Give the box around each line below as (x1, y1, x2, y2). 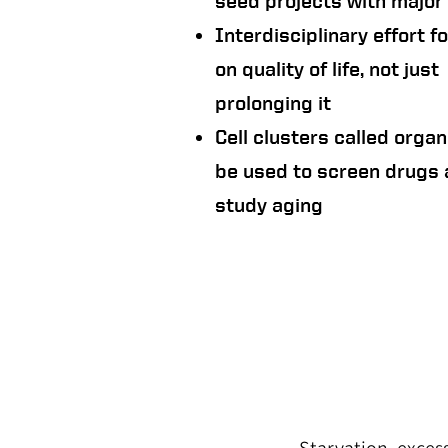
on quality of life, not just (214, 56, 439, 80)
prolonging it (214, 90, 331, 114)
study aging (214, 192, 323, 216)
